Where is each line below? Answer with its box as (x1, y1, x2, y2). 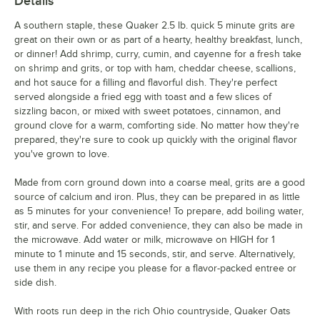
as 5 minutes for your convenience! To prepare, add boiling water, (14, 206, 304, 217)
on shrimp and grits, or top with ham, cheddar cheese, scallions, (14, 63, 296, 74)
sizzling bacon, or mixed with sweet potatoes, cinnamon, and (14, 106, 281, 117)
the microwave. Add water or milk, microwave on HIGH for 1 (14, 234, 275, 246)
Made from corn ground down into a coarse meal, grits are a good (14, 177, 305, 189)
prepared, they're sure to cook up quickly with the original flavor (14, 134, 297, 146)
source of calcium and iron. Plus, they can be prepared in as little (14, 191, 300, 203)
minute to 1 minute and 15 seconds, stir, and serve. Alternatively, (14, 249, 295, 260)
